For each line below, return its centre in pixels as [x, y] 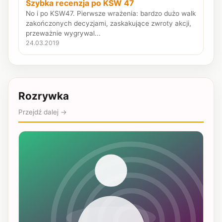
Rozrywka [44, 96]
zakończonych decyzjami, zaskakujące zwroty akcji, [109, 23]
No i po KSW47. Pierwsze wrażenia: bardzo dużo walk [111, 13]
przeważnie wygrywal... [63, 33]
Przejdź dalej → [43, 112]
